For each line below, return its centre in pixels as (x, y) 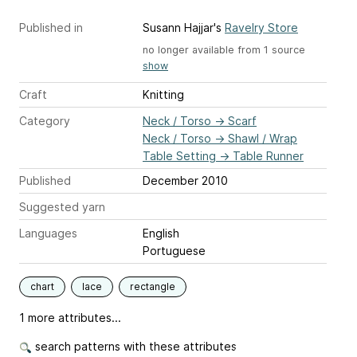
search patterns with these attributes (134, 346)
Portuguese (174, 250)
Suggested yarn (62, 206)
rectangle (153, 286)
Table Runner (268, 155)
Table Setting (179, 155)
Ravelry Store (261, 27)
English (161, 233)
